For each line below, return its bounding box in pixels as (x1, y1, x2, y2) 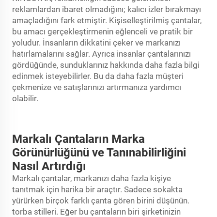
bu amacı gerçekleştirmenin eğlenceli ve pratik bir (12, 26, 193, 36)
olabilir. (12, 93, 38, 103)
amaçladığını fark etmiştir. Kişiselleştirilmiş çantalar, (12, 15, 201, 25)
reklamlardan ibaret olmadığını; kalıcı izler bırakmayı (12, 4, 201, 14)
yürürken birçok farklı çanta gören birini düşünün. (12, 195, 189, 205)
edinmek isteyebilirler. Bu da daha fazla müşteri (12, 71, 184, 81)
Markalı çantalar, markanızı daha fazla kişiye (12, 173, 171, 183)
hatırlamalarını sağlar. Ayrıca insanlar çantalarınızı (12, 48, 191, 59)
